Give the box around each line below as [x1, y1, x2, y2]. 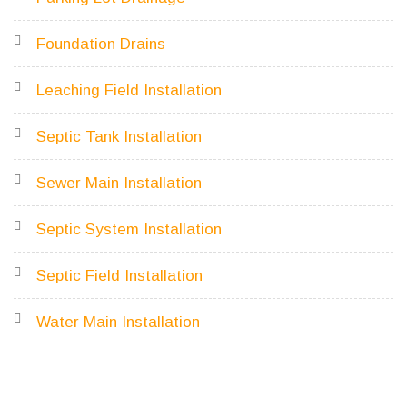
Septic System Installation [36, 221, 222, 238]
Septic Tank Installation [36, 128, 202, 145]
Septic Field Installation [36, 267, 203, 284]
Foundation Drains [36, 35, 165, 53]
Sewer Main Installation [36, 174, 202, 192]
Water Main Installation [36, 313, 200, 331]
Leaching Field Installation [36, 82, 222, 99]
